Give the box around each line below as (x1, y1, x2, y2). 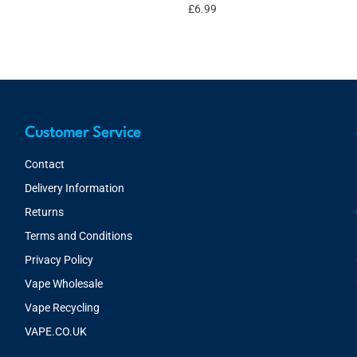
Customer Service (24, 126, 141, 140)
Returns (24, 206, 64, 218)
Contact (24, 158, 65, 171)
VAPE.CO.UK (24, 325, 87, 338)
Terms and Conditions (24, 229, 132, 242)
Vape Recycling (24, 301, 100, 314)
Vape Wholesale (24, 277, 103, 290)
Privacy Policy (24, 253, 93, 266)
